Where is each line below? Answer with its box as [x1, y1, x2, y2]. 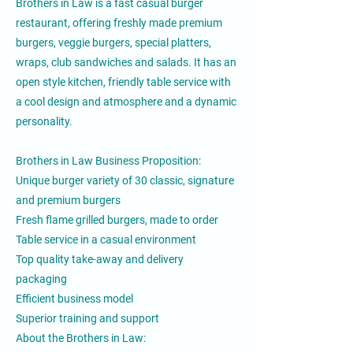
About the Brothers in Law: [16, 332, 146, 344]
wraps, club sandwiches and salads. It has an [16, 56, 236, 69]
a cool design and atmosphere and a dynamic [16, 95, 236, 108]
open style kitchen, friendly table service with [16, 76, 231, 88]
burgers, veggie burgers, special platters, [16, 36, 211, 49]
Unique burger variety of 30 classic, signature [16, 174, 234, 187]
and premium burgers [16, 194, 121, 206]
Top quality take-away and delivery [16, 253, 184, 266]
